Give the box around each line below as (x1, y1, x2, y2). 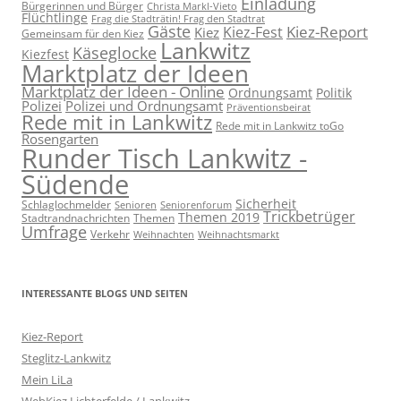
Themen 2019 (178, 209, 260, 226)
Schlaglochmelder (21, 197, 111, 213)
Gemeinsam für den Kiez (21, 26, 144, 42)
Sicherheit (235, 195, 296, 213)
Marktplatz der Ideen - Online (21, 81, 225, 103)
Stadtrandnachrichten (21, 210, 130, 226)
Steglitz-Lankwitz (21, 350, 111, 367)
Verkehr (90, 226, 130, 243)
